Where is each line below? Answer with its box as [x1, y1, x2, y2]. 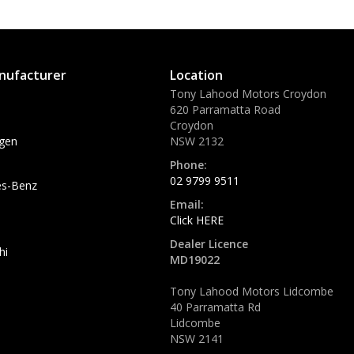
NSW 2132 [170, 134, 224, 149]
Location [170, 66, 223, 84]
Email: [170, 197, 204, 212]
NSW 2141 [170, 331, 224, 346]
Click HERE [170, 213, 224, 228]
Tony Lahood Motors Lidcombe [170, 284, 333, 299]
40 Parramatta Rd [170, 299, 261, 314]
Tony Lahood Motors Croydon [170, 86, 326, 101]
